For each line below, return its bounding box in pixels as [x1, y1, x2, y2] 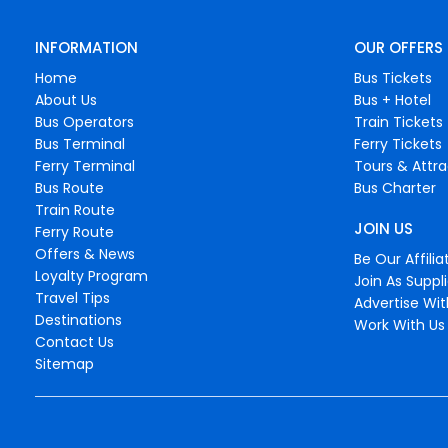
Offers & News [35, 243, 135, 264]
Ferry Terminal [35, 155, 135, 176]
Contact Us [35, 331, 114, 352]
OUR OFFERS [353, 36, 443, 58]
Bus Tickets [353, 67, 432, 88]
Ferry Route [35, 221, 114, 242]
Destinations [35, 309, 122, 330]
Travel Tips [35, 287, 110, 308]
